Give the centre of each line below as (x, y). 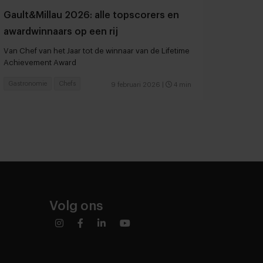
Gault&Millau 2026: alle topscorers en (91, 16)
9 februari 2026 (136, 85)
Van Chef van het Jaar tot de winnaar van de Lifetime (97, 51)
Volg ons (76, 206)
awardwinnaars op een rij (61, 32)
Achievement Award (40, 63)
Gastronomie (28, 84)
